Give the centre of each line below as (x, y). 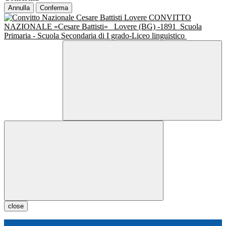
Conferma (54, 8)
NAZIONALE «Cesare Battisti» (58, 27)
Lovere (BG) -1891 (146, 27)
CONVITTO (170, 18)
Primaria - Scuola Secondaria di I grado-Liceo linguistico (95, 36)
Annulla (19, 8)
